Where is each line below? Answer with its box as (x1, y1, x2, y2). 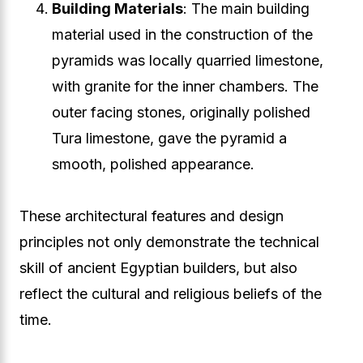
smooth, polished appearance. (52, 156, 254, 173)
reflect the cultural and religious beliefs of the (19, 285, 322, 302)
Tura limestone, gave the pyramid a (52, 130, 287, 147)
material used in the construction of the (52, 26, 313, 43)
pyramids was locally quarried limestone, (52, 52, 323, 69)
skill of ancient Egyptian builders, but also (19, 259, 297, 276)
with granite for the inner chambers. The (52, 78, 318, 95)
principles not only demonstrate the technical (19, 233, 319, 250)
